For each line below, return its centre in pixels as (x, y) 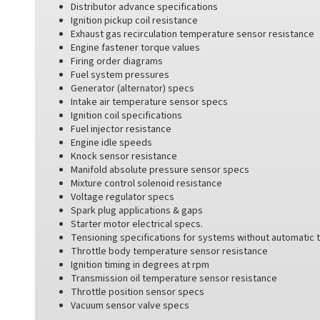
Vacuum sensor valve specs (130, 306)
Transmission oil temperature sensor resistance (174, 279)
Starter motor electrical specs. (137, 224)
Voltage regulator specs (122, 197)
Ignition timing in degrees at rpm (140, 265)
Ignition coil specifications (126, 116)
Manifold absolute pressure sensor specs (160, 170)
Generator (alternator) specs (132, 89)
